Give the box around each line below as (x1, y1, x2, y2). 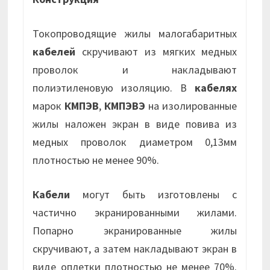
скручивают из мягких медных (75, 45, 237, 59)
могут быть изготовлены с (70, 187, 237, 202)
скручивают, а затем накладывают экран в (33, 242, 237, 256)
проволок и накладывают (33, 63, 237, 77)
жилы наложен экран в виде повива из (33, 117, 237, 131)
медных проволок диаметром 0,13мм (33, 135, 237, 149)
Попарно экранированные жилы (33, 224, 237, 238)
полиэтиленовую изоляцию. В (33, 81, 195, 95)
